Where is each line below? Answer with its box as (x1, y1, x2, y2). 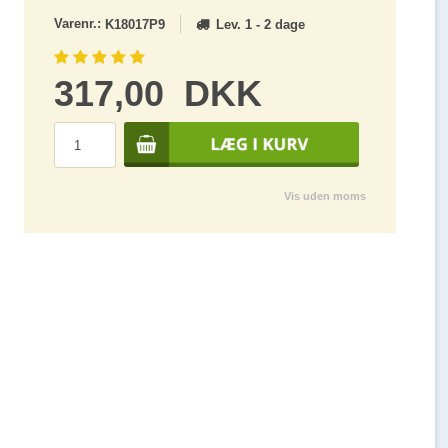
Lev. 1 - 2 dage (215, 16, 305, 32)
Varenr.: (53, 15, 105, 31)
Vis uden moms (283, 190, 366, 203)
